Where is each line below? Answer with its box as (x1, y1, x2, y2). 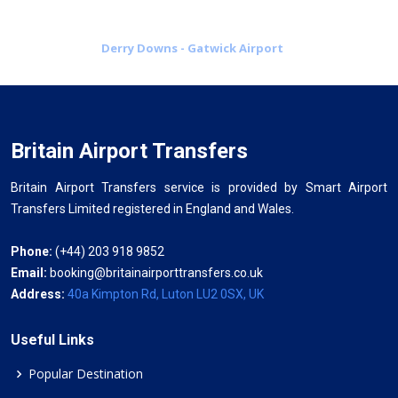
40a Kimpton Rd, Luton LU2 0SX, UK (68, 286, 264, 301)
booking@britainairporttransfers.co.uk (50, 265, 263, 280)
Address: (11, 286, 68, 301)
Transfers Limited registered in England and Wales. (11, 201, 294, 216)
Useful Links (11, 330, 94, 348)
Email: (11, 265, 50, 280)
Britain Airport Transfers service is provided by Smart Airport (11, 179, 387, 195)
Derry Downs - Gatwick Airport (101, 39, 283, 56)
